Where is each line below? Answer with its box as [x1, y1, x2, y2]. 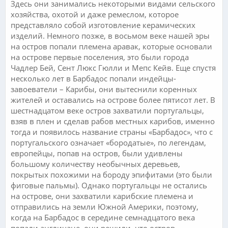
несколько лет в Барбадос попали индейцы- [11, 73, 176, 83]
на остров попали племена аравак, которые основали [11, 41, 212, 51]
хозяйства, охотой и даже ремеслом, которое [11, 9, 179, 19]
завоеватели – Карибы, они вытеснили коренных [11, 83, 197, 94]
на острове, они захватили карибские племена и [11, 190, 193, 201]
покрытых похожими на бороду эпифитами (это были [11, 169, 212, 180]
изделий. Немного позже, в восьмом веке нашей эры [11, 30, 210, 41]
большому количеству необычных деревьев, [11, 158, 180, 169]
